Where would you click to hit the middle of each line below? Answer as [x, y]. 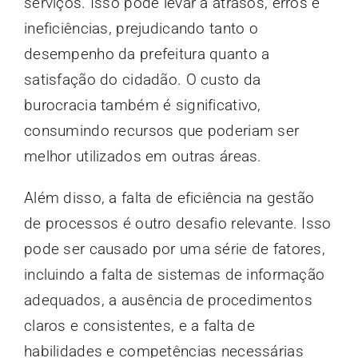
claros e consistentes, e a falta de [139, 325]
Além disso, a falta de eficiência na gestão [169, 197]
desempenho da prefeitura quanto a [147, 54]
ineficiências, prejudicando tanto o [141, 28]
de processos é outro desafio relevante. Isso [177, 223]
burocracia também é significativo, [142, 105]
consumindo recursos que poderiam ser [161, 130]
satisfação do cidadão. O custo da [142, 79]
